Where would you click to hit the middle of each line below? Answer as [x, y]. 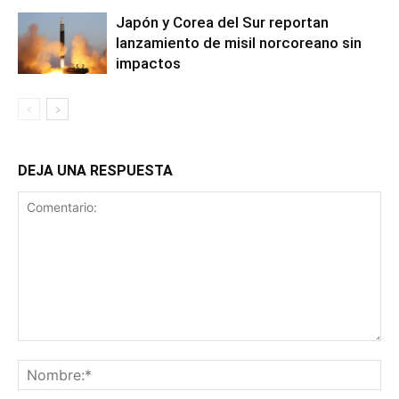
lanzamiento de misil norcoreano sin [239, 42]
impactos [148, 63]
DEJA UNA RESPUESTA [95, 170]
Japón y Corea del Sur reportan [222, 22]
